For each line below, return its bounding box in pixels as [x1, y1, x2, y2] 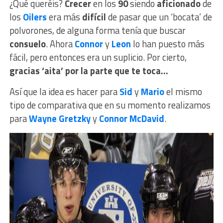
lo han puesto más [132, 37, 205, 51]
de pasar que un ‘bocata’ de [108, 10, 212, 24]
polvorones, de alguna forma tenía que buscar [9, 23, 186, 38]
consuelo [9, 37, 46, 51]
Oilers [22, 10, 49, 24]
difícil [82, 10, 108, 24]
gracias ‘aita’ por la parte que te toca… [9, 64, 168, 78]
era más [48, 10, 82, 24]
